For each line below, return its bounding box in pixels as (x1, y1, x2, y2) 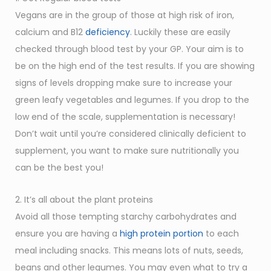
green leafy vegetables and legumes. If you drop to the (15, 94, 249, 106)
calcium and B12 (15, 26, 85, 39)
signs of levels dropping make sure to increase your (15, 77, 232, 90)
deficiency (85, 26, 130, 39)
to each (203, 227, 239, 240)
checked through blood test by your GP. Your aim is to (15, 43, 244, 56)
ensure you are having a (15, 227, 120, 240)
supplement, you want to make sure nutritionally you (15, 145, 239, 157)
